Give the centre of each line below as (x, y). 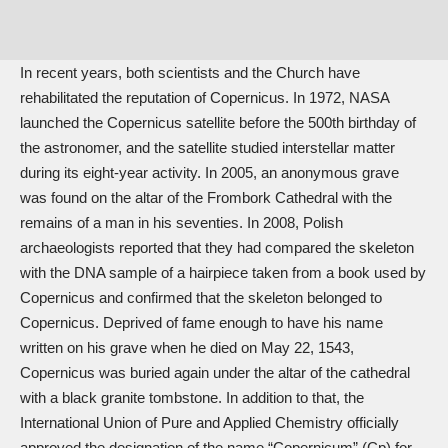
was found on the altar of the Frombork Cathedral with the (206, 198)
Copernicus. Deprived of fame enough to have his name (201, 323)
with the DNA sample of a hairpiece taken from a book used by (223, 273)
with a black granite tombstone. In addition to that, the (192, 398)
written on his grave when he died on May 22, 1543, (187, 348)
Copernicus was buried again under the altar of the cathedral (215, 373)
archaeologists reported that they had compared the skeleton (217, 248)
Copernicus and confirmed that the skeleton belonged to (201, 298)
